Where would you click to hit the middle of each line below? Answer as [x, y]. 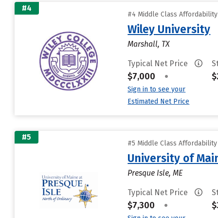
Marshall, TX [149, 44]
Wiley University [169, 29]
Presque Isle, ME [155, 173]
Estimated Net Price [159, 101]
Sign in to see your [157, 89]
